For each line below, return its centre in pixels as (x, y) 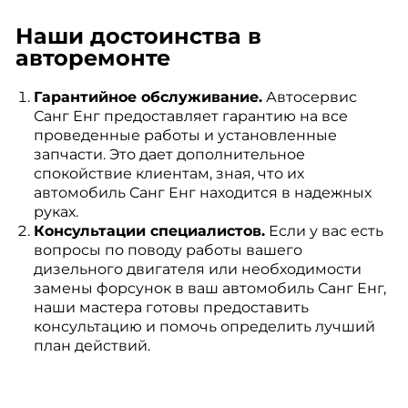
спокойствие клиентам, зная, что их (168, 173)
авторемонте (92, 58)
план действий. (92, 346)
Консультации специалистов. (149, 231)
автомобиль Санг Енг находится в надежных (202, 193)
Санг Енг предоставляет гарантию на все (190, 116)
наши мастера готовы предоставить (171, 307)
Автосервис (309, 97)
